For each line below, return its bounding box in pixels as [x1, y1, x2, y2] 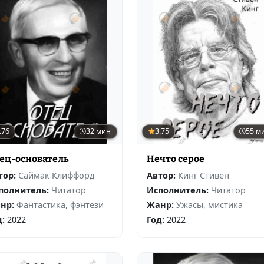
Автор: [146, 169, 176, 181]
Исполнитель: [146, 184, 209, 196]
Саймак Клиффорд [18, 169, 94, 181]
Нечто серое [146, 153, 204, 164]
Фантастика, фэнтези [16, 199, 104, 210]
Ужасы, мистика [176, 199, 243, 210]
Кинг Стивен [177, 169, 229, 181]
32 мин [86, 126, 111, 137]
